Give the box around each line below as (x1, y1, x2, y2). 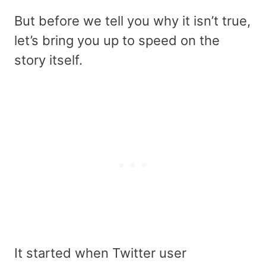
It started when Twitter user (14, 245, 186, 261)
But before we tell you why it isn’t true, (14, 12, 251, 28)
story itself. (14, 52, 83, 68)
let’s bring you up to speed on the (14, 32, 220, 48)
